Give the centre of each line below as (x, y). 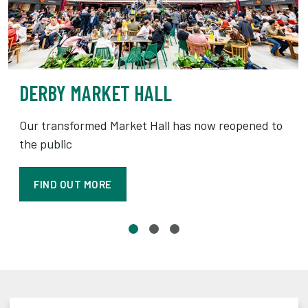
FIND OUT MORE (73, 185)
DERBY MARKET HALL (96, 93)
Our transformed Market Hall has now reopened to (151, 125)
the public (46, 144)
